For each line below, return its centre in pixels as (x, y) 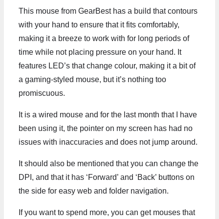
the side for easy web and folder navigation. (94, 191)
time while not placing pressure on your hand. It (100, 52)
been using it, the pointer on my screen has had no (106, 128)
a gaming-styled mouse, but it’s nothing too (92, 79)
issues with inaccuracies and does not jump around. (108, 142)
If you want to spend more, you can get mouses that (107, 212)
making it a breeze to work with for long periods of (104, 38)
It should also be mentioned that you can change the (109, 163)
